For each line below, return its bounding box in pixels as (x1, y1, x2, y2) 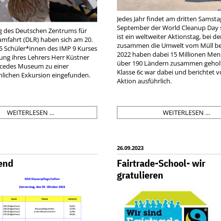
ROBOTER (54, 160, 83, 170)
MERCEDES (54, 178, 86, 187)
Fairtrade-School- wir (117, 156, 206, 170)
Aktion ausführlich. (117, 76, 172, 85)
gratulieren (117, 168, 164, 182)
